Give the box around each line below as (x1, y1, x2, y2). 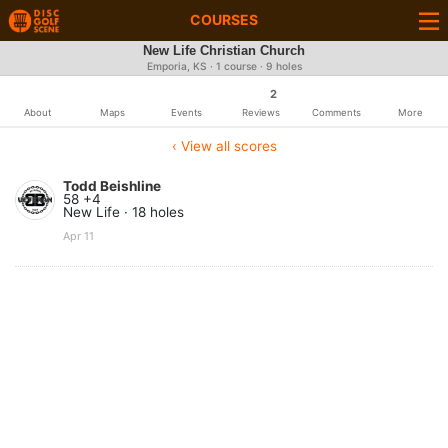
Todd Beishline (63, 178, 161, 194)
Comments (311, 107, 361, 118)
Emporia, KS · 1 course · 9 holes (146, 60, 302, 73)
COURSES (190, 11, 258, 28)
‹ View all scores (171, 138, 277, 154)
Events (171, 107, 203, 118)
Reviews (242, 107, 281, 118)
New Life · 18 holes (63, 204, 184, 220)
